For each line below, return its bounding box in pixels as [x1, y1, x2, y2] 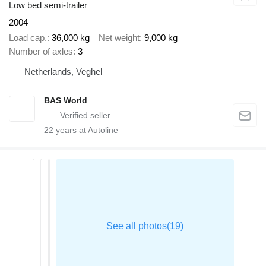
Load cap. [9, 33, 47, 43]
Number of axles [9, 46, 73, 57]
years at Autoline [53, 125, 118, 135]
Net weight [99, 33, 140, 43]
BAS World [44, 96, 87, 106]
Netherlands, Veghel [24, 66, 102, 77]
